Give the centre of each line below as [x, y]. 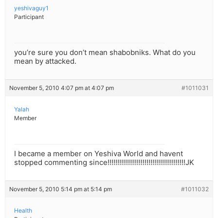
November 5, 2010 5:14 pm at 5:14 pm [61, 189]
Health [23, 211]
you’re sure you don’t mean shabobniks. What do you [105, 53]
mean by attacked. [45, 61]
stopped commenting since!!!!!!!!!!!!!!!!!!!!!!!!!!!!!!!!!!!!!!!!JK [104, 163]
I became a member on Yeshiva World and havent [99, 154]
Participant [29, 17]
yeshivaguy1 [31, 8]
